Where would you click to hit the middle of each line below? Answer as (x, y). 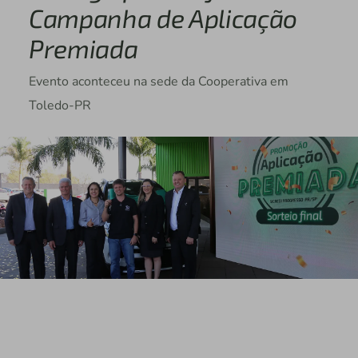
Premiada (83, 48)
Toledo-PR (60, 106)
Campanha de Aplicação (163, 18)
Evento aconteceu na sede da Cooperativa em (158, 82)
